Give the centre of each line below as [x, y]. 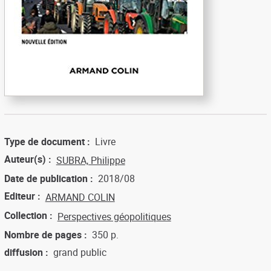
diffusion [23, 252]
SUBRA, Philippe [90, 160]
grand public [80, 252]
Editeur [19, 196]
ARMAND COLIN [80, 197]
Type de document [44, 141]
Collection [25, 215]
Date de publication [46, 178]
